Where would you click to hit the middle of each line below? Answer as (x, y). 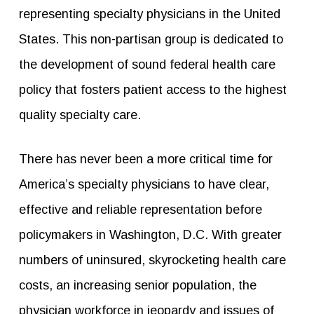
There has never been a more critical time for (145, 159)
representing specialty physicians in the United (149, 14)
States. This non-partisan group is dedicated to (151, 39)
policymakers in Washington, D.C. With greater (150, 234)
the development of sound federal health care (147, 64)
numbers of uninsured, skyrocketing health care (152, 260)
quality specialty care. (80, 115)
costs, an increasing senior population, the (137, 285)
